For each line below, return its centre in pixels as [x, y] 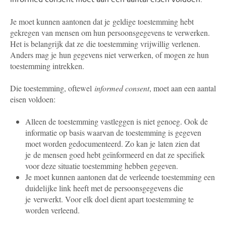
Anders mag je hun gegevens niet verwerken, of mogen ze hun [109, 55]
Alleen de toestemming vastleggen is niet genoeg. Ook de [117, 121]
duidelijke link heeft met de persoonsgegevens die [104, 188]
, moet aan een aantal [183, 88]
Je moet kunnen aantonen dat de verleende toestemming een [120, 177]
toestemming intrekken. [48, 66]
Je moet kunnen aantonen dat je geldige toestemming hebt [102, 21]
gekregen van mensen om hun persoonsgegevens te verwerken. [110, 33]
